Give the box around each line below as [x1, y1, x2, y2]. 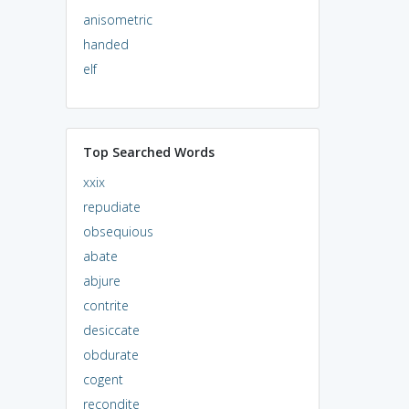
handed [82, 35, 129, 53]
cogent [82, 370, 123, 388]
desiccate [82, 320, 140, 339]
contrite [82, 296, 129, 314]
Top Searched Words [82, 142, 215, 161]
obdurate [82, 345, 139, 363]
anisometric [82, 10, 152, 28]
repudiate [82, 197, 141, 215]
